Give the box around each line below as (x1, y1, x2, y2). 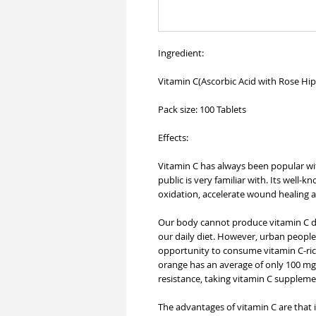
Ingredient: (158, 47, 204, 59)
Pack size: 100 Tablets (158, 103, 246, 116)
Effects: (158, 131, 188, 144)
